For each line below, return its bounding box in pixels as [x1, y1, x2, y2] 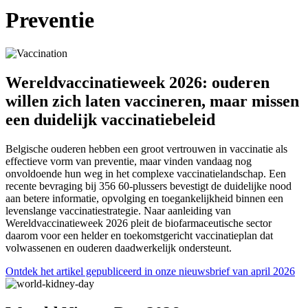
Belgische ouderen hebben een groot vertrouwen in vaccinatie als [5, 143, 287, 155]
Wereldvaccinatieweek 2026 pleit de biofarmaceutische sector [5, 217, 272, 230]
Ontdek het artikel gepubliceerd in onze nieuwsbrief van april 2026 [5, 265, 295, 278]
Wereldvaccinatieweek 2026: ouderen [5, 74, 269, 92]
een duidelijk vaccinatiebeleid [5, 111, 215, 129]
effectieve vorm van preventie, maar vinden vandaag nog [5, 155, 252, 168]
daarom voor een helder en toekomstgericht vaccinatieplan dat [5, 230, 273, 242]
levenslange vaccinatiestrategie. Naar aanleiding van [5, 205, 231, 217]
